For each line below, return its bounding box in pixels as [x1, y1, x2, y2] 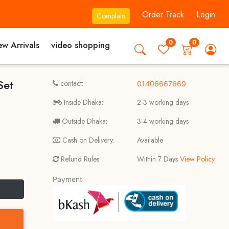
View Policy [177, 154, 215, 164]
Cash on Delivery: [60, 135, 114, 145]
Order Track [142, 9, 184, 20]
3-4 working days [136, 116, 189, 126]
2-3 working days [136, 97, 189, 107]
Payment [52, 175, 82, 184]
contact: [58, 78, 83, 88]
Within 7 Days [136, 154, 178, 164]
